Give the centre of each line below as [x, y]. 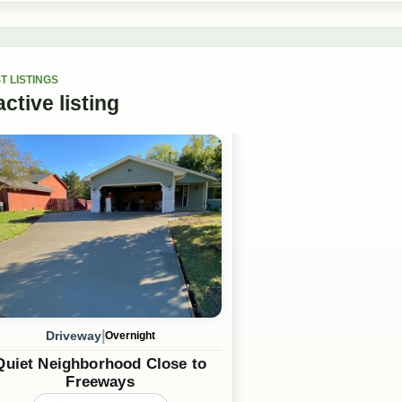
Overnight [130, 336]
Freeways [100, 382]
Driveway [73, 335]
